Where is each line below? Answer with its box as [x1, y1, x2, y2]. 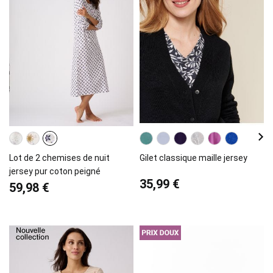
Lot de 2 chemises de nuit [9, 152, 110, 163]
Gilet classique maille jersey [140, 152, 247, 163]
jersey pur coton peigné [9, 166, 101, 176]
